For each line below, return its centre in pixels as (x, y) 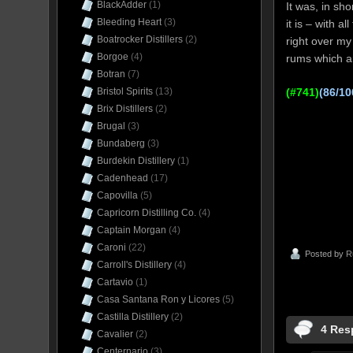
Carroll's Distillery (134, 265)
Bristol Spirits (125, 91)
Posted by (325, 253)
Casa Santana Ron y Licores (158, 299)
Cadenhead (123, 178)
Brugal (111, 126)
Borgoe (113, 57)
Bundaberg (121, 143)
